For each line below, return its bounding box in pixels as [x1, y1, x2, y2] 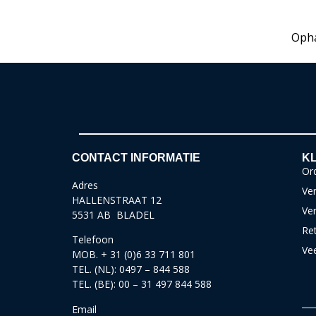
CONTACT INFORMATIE [72, 151, 200, 164]
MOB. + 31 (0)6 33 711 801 [72, 248, 195, 262]
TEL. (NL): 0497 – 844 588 [72, 262, 190, 276]
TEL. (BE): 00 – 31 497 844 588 [72, 277, 212, 291]
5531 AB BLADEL [72, 207, 154, 221]
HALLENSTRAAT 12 [72, 193, 162, 207]
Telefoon [72, 233, 114, 247]
